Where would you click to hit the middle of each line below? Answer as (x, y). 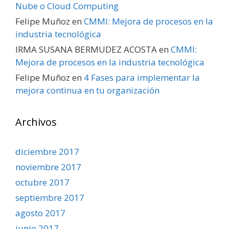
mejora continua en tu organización (87, 90)
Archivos (36, 122)
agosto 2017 (40, 213)
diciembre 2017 (47, 151)
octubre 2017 (42, 182)
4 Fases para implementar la (142, 77)
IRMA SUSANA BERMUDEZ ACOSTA (86, 49)
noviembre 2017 (48, 167)
